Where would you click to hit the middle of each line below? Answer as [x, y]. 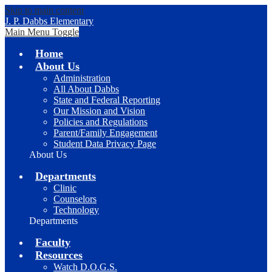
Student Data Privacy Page [105, 144]
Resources [59, 255]
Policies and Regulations [100, 122]
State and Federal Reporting [107, 100]
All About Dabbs [86, 89]
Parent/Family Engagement [105, 133]
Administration [82, 78]
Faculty [53, 242]
